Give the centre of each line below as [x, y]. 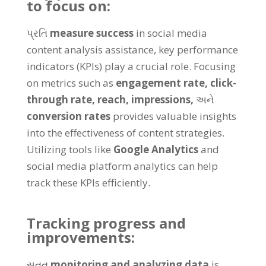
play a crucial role [146, 66]
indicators [50, 66]
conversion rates [68, 116]
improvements [79, 237]
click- [223, 83]
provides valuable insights [174, 116]
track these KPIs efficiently [87, 182]
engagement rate [160, 83]
